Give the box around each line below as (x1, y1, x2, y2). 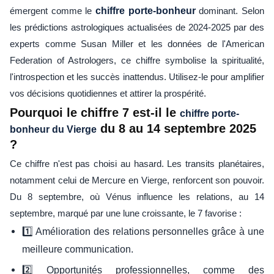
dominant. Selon (195, 5, 265, 16)
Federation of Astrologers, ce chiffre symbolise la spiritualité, (10, 54, 264, 65)
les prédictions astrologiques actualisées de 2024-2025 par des (10, 21, 264, 32)
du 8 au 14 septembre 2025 (97, 121, 256, 135)
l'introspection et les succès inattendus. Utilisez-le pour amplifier (10, 71, 264, 82)
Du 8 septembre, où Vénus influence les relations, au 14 (10, 191, 264, 202)
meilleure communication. (22, 243, 133, 254)
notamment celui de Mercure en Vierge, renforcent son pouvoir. (10, 174, 264, 185)
